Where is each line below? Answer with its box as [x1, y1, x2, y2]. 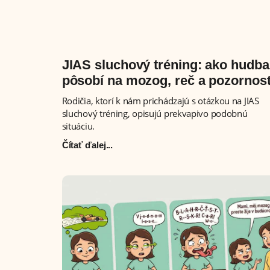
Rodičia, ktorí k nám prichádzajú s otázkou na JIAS [61, 95, 259, 107]
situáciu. [61, 120, 95, 133]
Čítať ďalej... [61, 140, 113, 151]
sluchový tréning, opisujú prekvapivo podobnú [61, 107, 248, 120]
